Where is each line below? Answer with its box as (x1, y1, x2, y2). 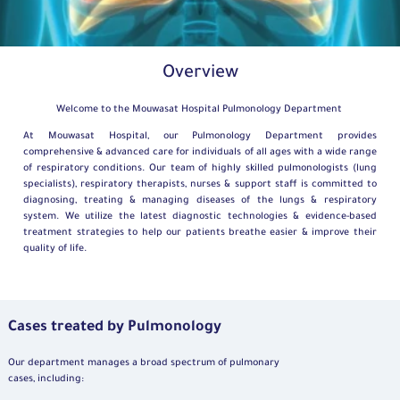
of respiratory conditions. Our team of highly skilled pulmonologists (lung (23, 163, 377, 175)
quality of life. (23, 244, 90, 255)
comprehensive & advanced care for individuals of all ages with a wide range (23, 147, 377, 159)
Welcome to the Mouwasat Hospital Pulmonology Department (55, 104, 345, 116)
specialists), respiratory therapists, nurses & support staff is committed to (23, 179, 377, 191)
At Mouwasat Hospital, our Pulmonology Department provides (23, 131, 377, 143)
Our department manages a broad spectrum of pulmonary (8, 358, 279, 370)
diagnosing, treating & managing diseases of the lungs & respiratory (23, 196, 377, 207)
